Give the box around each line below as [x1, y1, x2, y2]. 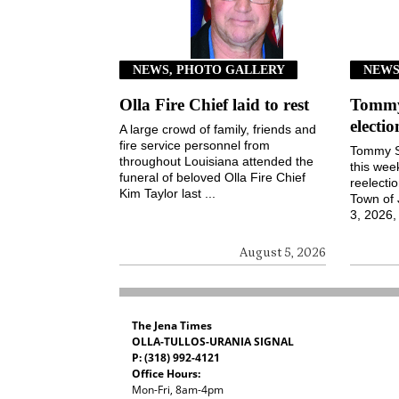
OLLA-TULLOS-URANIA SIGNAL [131, 334, 294, 349]
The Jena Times [131, 318, 212, 333]
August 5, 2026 [240, 245, 327, 260]
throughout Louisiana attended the [119, 153, 314, 168]
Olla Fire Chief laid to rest [119, 94, 310, 114]
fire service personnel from [119, 137, 271, 152]
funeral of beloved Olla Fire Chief [119, 169, 306, 184]
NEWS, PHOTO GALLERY [132, 61, 285, 77]
